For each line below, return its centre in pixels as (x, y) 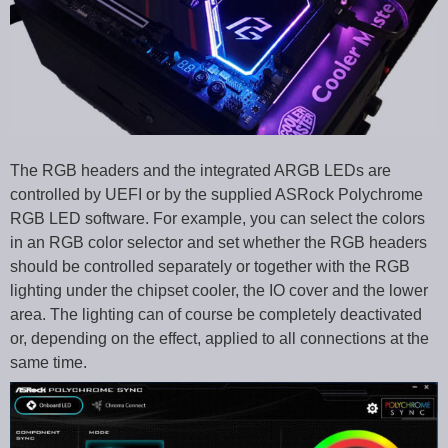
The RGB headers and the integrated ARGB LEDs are (200, 170)
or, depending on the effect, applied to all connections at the (219, 338)
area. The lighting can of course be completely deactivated (216, 314)
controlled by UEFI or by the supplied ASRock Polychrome (216, 194)
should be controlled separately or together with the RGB (210, 266)
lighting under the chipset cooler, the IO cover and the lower (219, 290)
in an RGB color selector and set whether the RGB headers (218, 242)
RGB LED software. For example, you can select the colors (217, 218)
